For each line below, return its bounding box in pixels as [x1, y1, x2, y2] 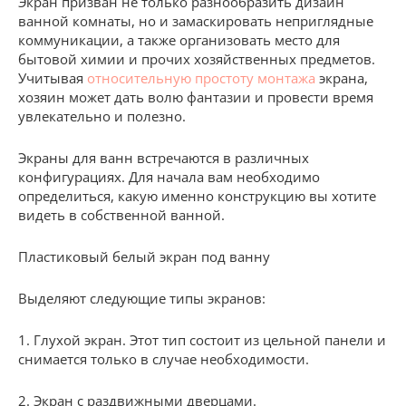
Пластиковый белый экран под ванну [18, 246, 270, 266]
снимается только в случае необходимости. [18, 349, 309, 368]
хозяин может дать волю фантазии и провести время [18, 87, 373, 106]
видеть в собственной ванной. [18, 205, 225, 224]
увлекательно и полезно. [18, 106, 186, 125]
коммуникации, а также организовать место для [18, 30, 340, 49]
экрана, [315, 68, 368, 87]
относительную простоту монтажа [87, 68, 315, 87]
